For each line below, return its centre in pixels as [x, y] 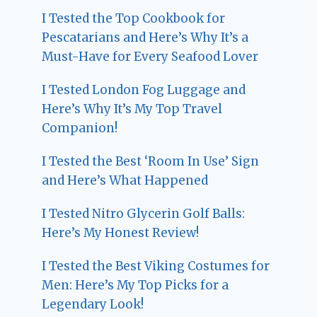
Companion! [80, 128]
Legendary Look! [93, 304]
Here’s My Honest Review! [121, 233]
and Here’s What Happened [125, 180]
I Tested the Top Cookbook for [134, 18]
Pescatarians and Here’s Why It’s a [145, 38]
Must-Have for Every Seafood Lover [150, 57]
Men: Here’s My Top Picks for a [136, 285]
